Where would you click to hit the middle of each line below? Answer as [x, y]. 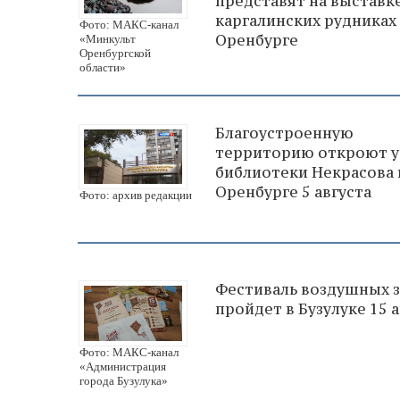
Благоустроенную [284, 133]
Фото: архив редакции [136, 196]
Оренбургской [115, 53]
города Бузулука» [124, 381]
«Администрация [123, 367]
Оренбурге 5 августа [293, 192]
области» [103, 67]
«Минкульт [108, 38]
